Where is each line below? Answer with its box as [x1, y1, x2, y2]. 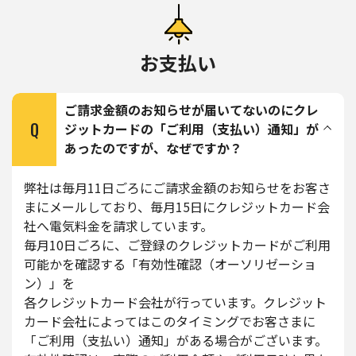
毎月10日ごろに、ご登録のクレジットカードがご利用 [24, 235, 331, 254]
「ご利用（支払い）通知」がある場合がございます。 [24, 331, 327, 350]
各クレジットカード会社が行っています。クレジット [24, 292, 327, 311]
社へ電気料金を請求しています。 [24, 216, 213, 235]
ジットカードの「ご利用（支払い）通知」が [64, 119, 319, 138]
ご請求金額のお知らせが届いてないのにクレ [64, 100, 319, 119]
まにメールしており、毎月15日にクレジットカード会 [24, 197, 330, 216]
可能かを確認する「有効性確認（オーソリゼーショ [24, 254, 316, 273]
